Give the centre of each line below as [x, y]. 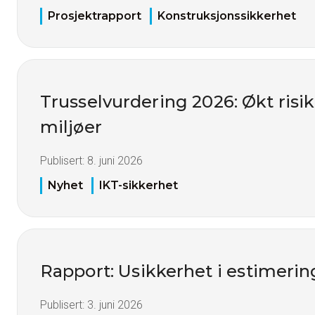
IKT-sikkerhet [139, 185]
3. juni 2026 [115, 304]
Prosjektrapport [95, 16]
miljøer [71, 127]
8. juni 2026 [115, 161]
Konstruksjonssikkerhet [227, 16]
